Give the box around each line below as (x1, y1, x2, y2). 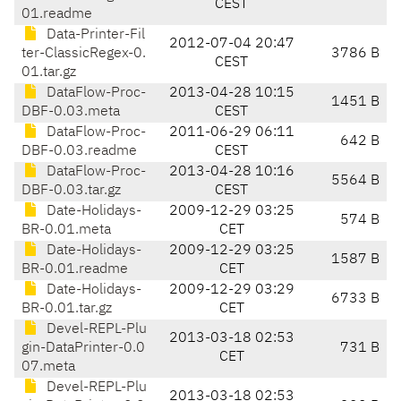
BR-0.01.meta (21, 223, 111, 238)
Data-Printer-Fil (43, 28, 145, 43)
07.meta (21, 360, 75, 375)
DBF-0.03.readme (21, 144, 137, 159)
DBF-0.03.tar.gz (21, 183, 121, 199)
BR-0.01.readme (21, 262, 128, 277)
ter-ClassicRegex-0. (21, 47, 146, 62)
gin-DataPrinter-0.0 (21, 341, 145, 356)
